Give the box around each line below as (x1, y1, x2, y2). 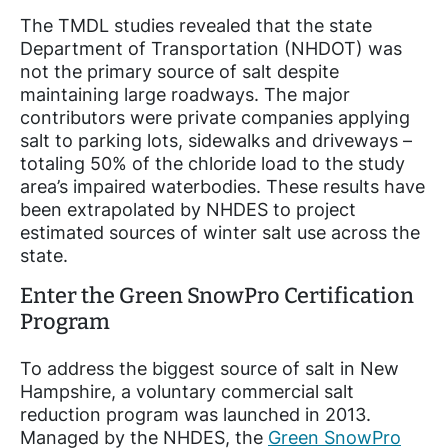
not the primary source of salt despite (20, 60, 339, 82)
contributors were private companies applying (20, 106, 410, 128)
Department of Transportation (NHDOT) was (20, 37, 402, 59)
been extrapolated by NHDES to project (20, 198, 356, 220)
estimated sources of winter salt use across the (20, 221, 420, 243)
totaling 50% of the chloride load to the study (20, 152, 405, 174)
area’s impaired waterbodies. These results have (20, 175, 425, 197)
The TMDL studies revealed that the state (20, 14, 372, 36)
